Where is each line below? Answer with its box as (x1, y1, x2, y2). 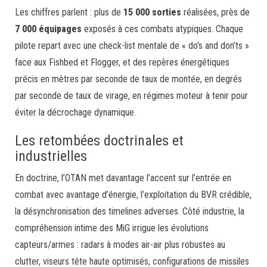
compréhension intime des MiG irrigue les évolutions (15, 222, 209, 234)
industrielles (15, 148, 87, 164)
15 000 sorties (123, 7, 181, 18)
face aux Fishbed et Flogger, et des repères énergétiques (15, 57, 229, 68)
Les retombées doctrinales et (15, 132, 184, 149)
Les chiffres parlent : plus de (15, 7, 123, 18)
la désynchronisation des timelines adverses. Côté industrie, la (15, 206, 244, 217)
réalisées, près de (181, 7, 250, 18)
